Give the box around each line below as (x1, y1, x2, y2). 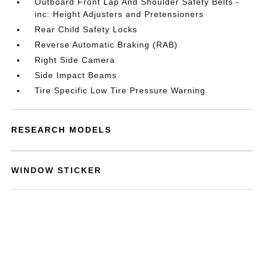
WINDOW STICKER (11, 166, 102, 175)
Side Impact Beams (35, 70, 117, 80)
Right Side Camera (35, 55, 116, 65)
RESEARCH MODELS (11, 125, 112, 134)
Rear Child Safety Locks (35, 25, 138, 34)
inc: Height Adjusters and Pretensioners (35, 9, 204, 19)
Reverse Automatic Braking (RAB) (35, 40, 178, 49)
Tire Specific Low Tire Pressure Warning (35, 86, 206, 95)
